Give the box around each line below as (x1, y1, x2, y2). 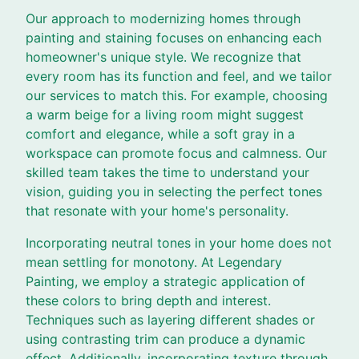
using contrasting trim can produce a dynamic (26, 331, 305, 347)
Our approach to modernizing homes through (26, 10, 301, 26)
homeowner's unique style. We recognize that (26, 49, 301, 65)
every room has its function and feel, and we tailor (26, 68, 332, 84)
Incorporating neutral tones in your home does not (26, 235, 332, 251)
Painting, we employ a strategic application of (26, 273, 305, 289)
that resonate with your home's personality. (26, 203, 288, 219)
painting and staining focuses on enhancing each (26, 30, 321, 46)
